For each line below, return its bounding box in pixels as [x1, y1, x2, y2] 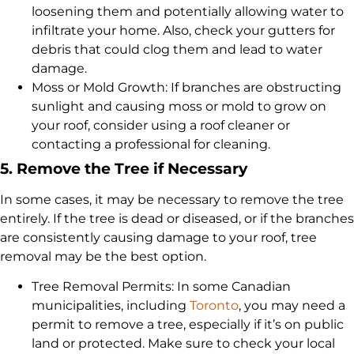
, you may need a [239, 298, 345, 314]
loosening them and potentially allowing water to [32, 4, 344, 20]
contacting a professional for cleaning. [32, 137, 270, 153]
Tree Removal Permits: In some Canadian [32, 279, 291, 295]
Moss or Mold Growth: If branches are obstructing [32, 80, 341, 96]
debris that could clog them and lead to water [32, 42, 322, 58]
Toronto [190, 298, 239, 314]
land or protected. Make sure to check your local [32, 336, 335, 352]
